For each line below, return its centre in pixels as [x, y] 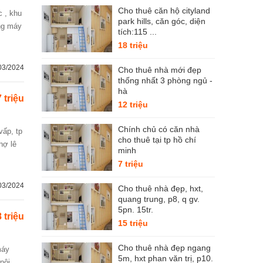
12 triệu [133, 104]
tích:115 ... [137, 32]
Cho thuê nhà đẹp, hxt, [161, 188]
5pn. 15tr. [136, 210]
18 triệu [133, 45]
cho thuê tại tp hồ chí [157, 140]
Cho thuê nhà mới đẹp [160, 70]
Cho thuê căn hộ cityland [164, 11]
